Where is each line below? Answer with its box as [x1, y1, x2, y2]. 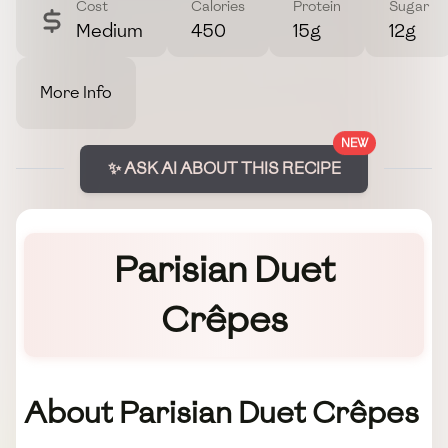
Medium [76, 17, 143, 43]
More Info [40, 81, 112, 103]
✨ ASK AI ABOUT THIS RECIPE [107, 157, 341, 179]
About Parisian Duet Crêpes [24, 392, 419, 434]
